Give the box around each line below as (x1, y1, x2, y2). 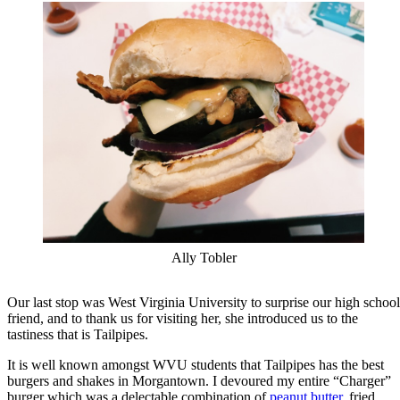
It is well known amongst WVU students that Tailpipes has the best (7, 356, 384, 372)
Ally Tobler (171, 249, 237, 265)
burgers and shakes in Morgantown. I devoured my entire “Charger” (7, 372, 391, 388)
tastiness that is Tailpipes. (7, 326, 148, 342)
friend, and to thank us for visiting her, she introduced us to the (7, 310, 358, 326)
